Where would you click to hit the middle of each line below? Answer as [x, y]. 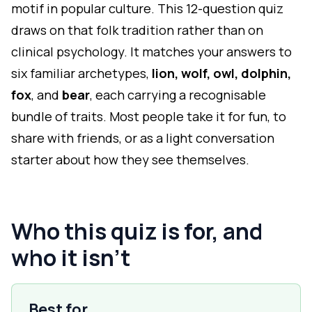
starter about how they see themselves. [130, 159]
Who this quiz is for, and [137, 231]
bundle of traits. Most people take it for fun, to [149, 116]
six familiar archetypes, [81, 73]
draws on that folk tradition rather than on [137, 30]
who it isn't [71, 258]
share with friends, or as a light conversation [143, 138]
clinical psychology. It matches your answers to [151, 52]
